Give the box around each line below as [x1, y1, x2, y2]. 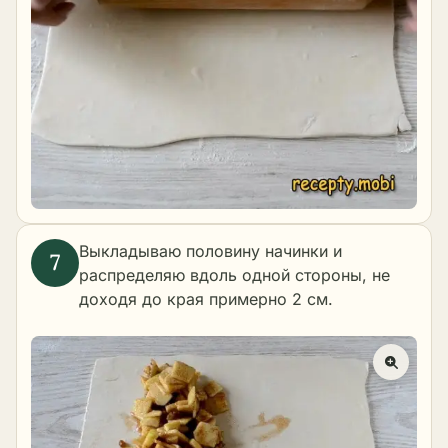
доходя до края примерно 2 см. [79, 288, 333, 309]
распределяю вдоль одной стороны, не [79, 264, 390, 285]
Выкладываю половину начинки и [79, 240, 342, 261]
